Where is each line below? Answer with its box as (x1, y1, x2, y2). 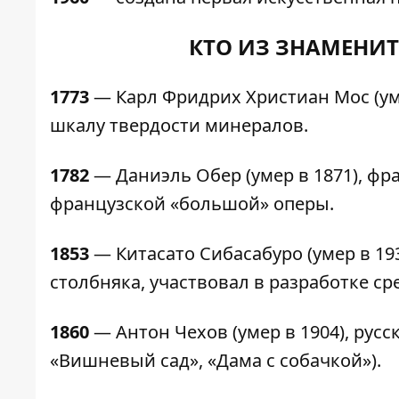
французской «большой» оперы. (50, 191, 334, 216)
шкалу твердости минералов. (50, 113, 308, 138)
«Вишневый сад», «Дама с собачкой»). (50, 348, 381, 373)
